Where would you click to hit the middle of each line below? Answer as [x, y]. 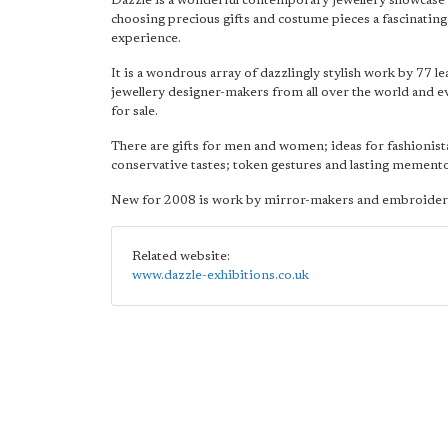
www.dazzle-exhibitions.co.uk [220, 275]
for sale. [134, 111]
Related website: [181, 256]
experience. [146, 38]
